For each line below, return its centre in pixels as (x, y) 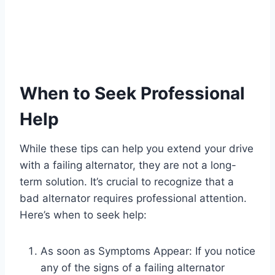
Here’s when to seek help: (83, 215)
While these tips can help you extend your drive (137, 149)
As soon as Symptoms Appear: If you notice (148, 251)
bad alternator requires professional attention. (133, 199)
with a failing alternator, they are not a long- (128, 165)
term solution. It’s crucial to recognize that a (127, 182)
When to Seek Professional (132, 94)
